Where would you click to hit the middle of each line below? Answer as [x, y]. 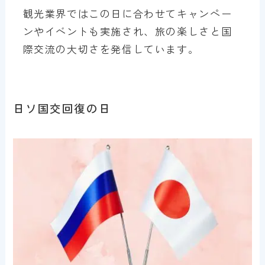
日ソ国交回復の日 [62, 108]
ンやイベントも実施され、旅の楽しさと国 [127, 31]
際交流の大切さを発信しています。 [111, 49]
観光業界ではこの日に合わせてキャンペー [127, 13]
